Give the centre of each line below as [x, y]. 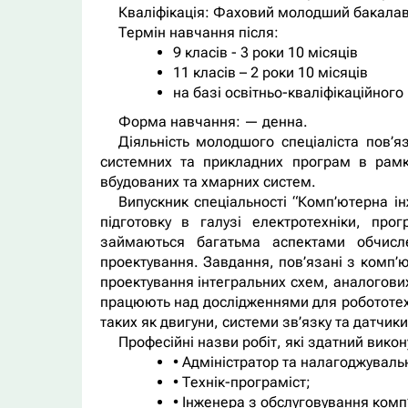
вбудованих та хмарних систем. [208, 182]
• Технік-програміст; [241, 382]
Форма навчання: [179, 122]
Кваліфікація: [165, 13]
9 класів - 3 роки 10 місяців [265, 53]
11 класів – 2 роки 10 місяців [270, 73]
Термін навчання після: [198, 33]
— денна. [274, 122]
